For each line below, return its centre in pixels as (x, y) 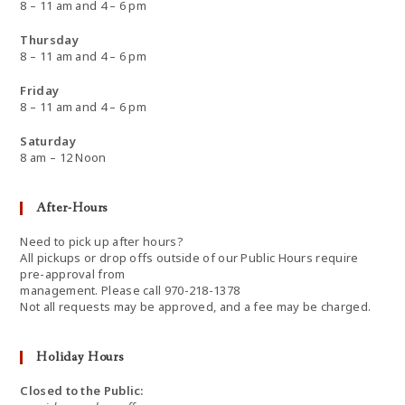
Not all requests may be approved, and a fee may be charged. (196, 307)
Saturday (48, 141)
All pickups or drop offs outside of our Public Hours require (189, 258)
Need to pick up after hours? (102, 242)
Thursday (49, 40)
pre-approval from (73, 274)
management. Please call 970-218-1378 (130, 291)
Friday (40, 91)
